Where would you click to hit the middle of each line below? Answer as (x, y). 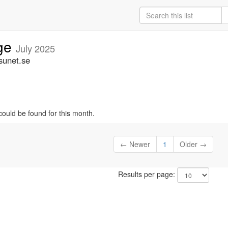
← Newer (135, 144)
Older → (193, 144)
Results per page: (147, 174)
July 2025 (35, 48)
